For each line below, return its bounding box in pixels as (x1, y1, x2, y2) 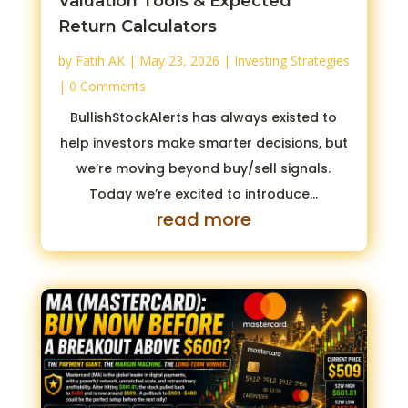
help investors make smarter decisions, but (59, 133, 348, 152)
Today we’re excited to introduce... (89, 184, 319, 203)
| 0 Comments (57, 76, 146, 95)
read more (156, 206, 251, 232)
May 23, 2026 (138, 51, 219, 69)
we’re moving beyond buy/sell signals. (76, 158, 331, 178)
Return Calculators (57, 15, 217, 36)
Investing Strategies (233, 51, 350, 69)
